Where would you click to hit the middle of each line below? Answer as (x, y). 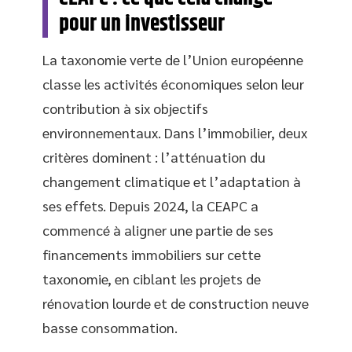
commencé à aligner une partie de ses (158, 230)
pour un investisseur (142, 24)
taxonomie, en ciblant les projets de (152, 279)
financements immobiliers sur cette (152, 254)
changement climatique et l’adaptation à (172, 181)
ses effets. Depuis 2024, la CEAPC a (150, 205)
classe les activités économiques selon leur (173, 84)
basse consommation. (110, 327)
